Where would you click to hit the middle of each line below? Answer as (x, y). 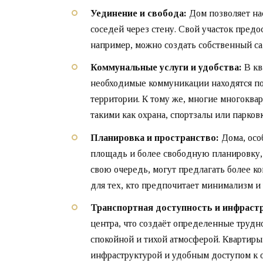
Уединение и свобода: (139, 14)
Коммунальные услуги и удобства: (166, 68)
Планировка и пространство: (155, 137)
